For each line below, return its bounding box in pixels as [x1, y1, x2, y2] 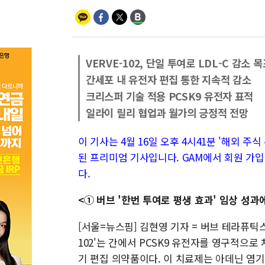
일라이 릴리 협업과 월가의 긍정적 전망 [86, 105, 248, 120]
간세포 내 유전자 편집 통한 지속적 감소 [86, 72, 251, 87]
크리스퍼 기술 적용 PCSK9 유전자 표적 [86, 89, 254, 104]
